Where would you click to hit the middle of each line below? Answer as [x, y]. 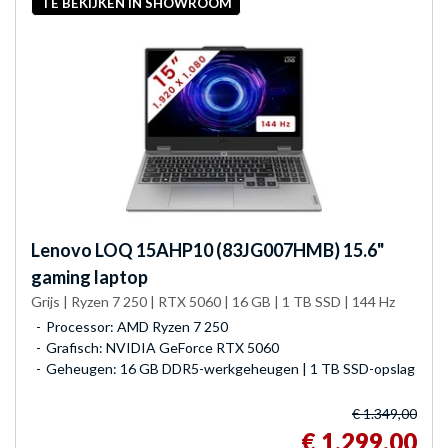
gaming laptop [89, 276]
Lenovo [61, 249]
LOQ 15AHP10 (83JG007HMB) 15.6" [238, 249]
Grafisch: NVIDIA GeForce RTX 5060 [162, 347]
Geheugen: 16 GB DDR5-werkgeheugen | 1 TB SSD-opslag [230, 368]
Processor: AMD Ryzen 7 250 [137, 326]
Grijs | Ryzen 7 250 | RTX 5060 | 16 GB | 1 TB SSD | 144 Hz [213, 301]
